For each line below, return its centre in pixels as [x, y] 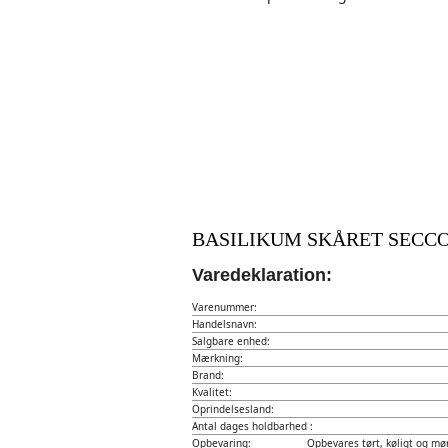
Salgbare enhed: [230, 341]
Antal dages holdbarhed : [252, 426]
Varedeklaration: [261, 275]
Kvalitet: [211, 392]
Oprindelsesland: [232, 409]
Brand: [207, 375]
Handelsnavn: [224, 324]
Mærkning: [217, 358]
